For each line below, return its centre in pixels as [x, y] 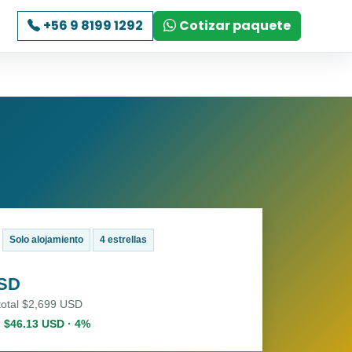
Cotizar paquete [235, 26]
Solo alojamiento [46, 240]
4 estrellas [123, 240]
